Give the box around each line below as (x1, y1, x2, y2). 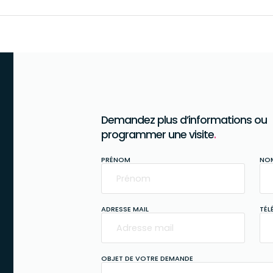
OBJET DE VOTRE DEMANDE (101, 253, 193, 263)
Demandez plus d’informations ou (101, 112, 267, 127)
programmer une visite (101, 127, 214, 142)
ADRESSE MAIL (101, 204, 149, 214)
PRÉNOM (101, 154, 130, 165)
